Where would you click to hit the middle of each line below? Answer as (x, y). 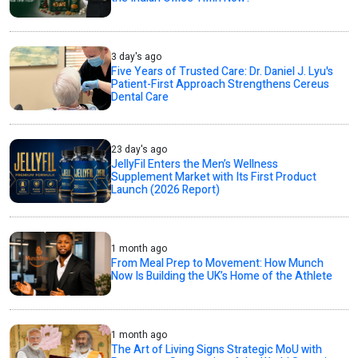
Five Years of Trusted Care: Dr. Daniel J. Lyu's (223, 72)
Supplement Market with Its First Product (214, 177)
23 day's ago (139, 150)
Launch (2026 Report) (166, 190)
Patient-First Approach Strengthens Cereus (221, 85)
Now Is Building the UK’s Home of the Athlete (222, 276)
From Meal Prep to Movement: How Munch (218, 264)
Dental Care (140, 97)
